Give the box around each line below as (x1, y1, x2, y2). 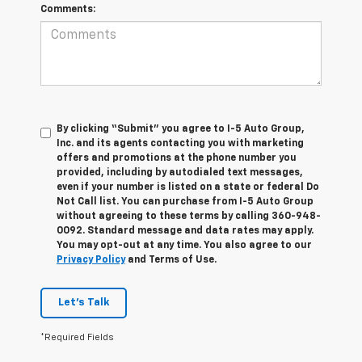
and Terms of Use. (125, 255, 217, 265)
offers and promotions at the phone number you (57, 153, 297, 163)
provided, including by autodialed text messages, (57, 167, 303, 178)
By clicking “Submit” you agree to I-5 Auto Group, (57, 124, 305, 134)
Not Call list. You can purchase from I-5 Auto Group (57, 196, 314, 207)
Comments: (40, 4, 95, 15)
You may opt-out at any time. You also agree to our (57, 240, 312, 250)
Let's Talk (58, 297, 109, 308)
